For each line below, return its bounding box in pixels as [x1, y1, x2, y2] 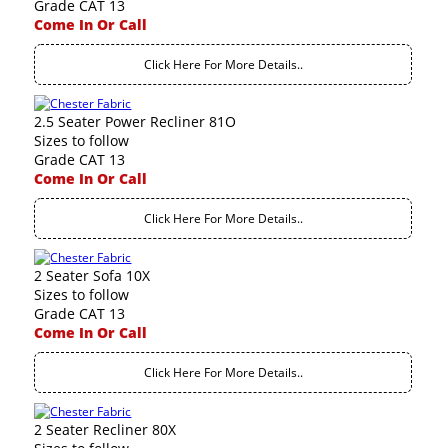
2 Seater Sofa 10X [34, 266, 151, 285]
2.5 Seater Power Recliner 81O [34, 112, 237, 131]
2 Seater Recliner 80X [34, 420, 177, 439]
